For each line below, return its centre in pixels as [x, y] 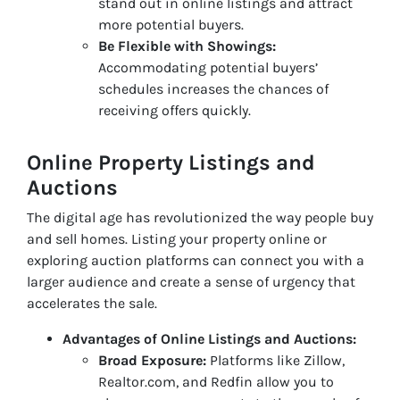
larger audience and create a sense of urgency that [191, 281]
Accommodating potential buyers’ [208, 67]
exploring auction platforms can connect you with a [196, 260]
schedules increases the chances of [213, 88]
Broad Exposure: [152, 360]
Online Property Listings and [171, 162]
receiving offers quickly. [175, 110]
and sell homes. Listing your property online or [177, 238]
